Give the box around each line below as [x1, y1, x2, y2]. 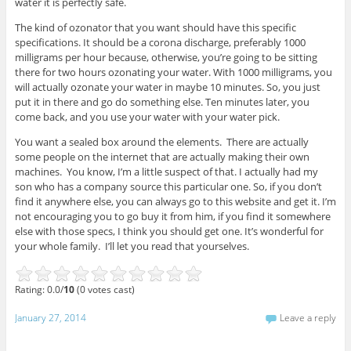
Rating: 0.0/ [14, 282, 63, 296]
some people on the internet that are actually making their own [14, 149, 309, 164]
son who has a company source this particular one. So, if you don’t [14, 179, 322, 194]
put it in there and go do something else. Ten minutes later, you [14, 94, 309, 109]
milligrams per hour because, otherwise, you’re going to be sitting [14, 49, 317, 64]
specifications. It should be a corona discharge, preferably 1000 [14, 34, 306, 49]
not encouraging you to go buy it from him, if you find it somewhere [14, 208, 331, 223]
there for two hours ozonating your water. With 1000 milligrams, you [14, 64, 332, 79]
